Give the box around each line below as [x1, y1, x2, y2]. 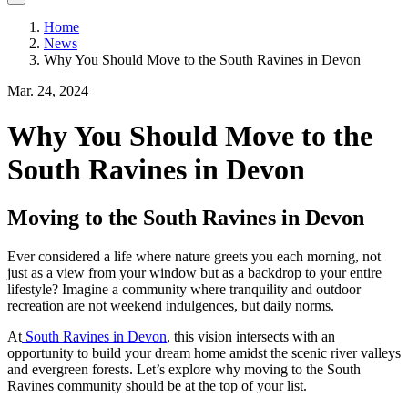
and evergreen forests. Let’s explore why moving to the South [7, 362, 361, 377]
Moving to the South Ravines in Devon [7, 206, 364, 230]
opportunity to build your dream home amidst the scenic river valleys [7, 345, 401, 361]
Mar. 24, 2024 [7, 83, 88, 99]
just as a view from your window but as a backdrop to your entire [7, 265, 382, 280]
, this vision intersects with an [167, 329, 335, 344]
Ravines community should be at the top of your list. [7, 378, 307, 393]
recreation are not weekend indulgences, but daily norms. [7, 298, 338, 313]
